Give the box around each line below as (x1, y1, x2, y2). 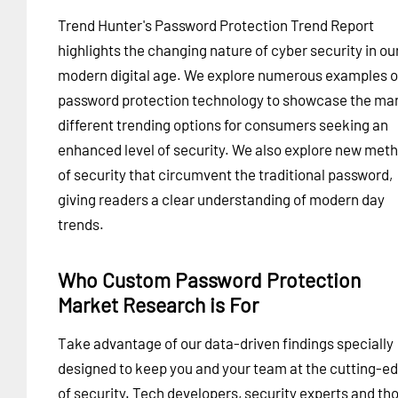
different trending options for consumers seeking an (58, 115, 388, 133)
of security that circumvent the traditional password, (58, 164, 393, 183)
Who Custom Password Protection (58, 267, 361, 292)
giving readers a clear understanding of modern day (58, 189, 385, 208)
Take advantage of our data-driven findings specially (58, 333, 394, 352)
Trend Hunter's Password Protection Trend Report (58, 15, 374, 34)
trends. (58, 214, 104, 233)
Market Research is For (58, 291, 259, 317)
